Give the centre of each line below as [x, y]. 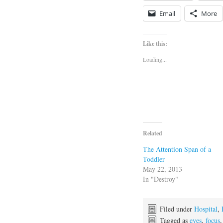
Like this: [155, 43]
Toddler [154, 159]
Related [153, 133]
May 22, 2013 [163, 169]
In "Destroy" [161, 179]
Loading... [155, 59]
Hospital [206, 209]
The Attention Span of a [177, 149]
